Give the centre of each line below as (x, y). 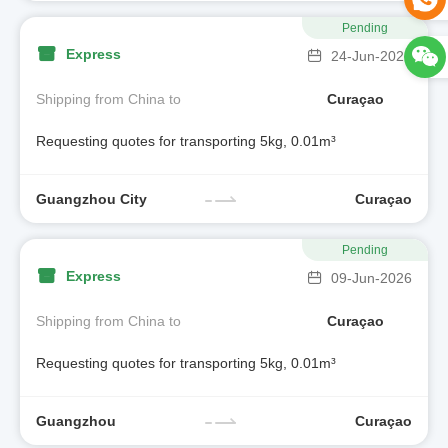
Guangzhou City (91, 198)
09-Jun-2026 (371, 278)
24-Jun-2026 (371, 56)
